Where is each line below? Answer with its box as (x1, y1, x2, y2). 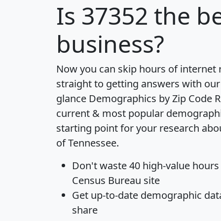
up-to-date (91, 188, 138, 202)
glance (56, 91, 89, 105)
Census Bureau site (72, 173, 160, 187)
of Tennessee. (56, 136, 119, 149)
